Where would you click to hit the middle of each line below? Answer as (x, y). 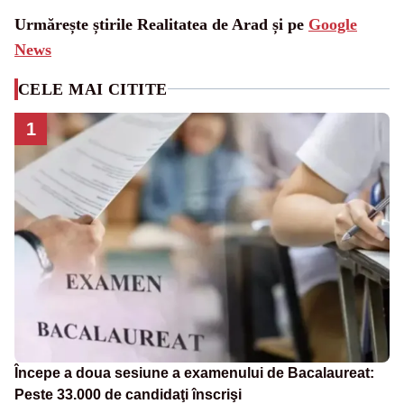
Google (333, 24)
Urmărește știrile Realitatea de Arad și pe (161, 24)
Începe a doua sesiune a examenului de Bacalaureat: (194, 373)
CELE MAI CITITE (93, 89)
